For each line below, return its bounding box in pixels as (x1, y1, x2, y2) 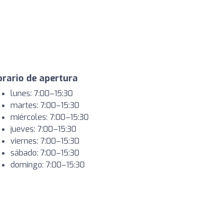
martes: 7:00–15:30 (10, 100, 79, 111)
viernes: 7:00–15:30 (10, 136, 79, 146)
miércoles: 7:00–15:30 (10, 112, 89, 122)
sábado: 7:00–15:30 (10, 148, 79, 158)
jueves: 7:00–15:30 (10, 124, 76, 134)
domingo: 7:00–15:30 (10, 160, 85, 170)
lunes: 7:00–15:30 (10, 88, 73, 99)
